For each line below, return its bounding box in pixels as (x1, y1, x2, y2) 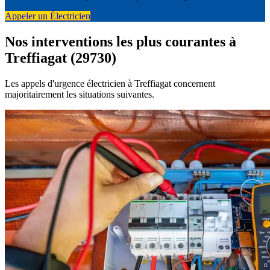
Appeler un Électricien (5, 11, 90, 22)
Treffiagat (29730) (5, 50, 116, 66)
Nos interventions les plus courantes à (5, 34, 236, 50)
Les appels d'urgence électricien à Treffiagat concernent (5, 78, 215, 89)
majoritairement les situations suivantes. (5, 89, 154, 100)
